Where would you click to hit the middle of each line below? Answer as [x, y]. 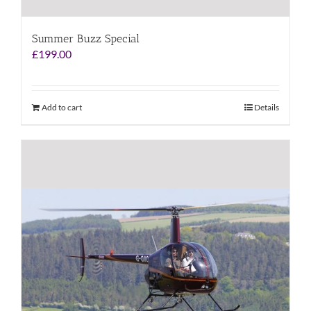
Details [267, 107]
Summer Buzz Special [86, 38]
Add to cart [62, 107]
